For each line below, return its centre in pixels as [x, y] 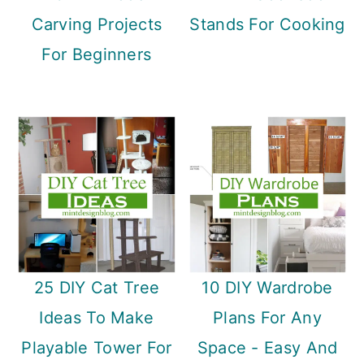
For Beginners [97, 54]
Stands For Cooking [267, 24]
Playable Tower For [97, 347]
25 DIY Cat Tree [97, 287]
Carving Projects [97, 24]
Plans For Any [267, 317]
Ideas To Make [97, 317]
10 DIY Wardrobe [267, 287]
